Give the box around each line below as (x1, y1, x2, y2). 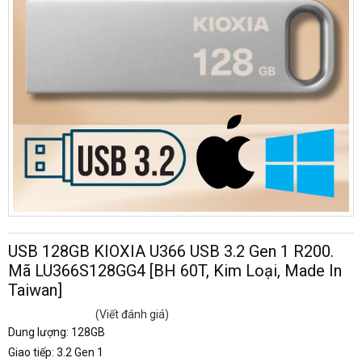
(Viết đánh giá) (95, 307, 169, 321)
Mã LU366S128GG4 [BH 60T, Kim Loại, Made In (8, 260, 342, 280)
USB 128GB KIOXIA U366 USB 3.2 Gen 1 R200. (8, 241, 334, 261)
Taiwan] (8, 280, 62, 300)
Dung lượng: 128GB (8, 325, 105, 339)
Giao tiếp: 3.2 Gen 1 (8, 345, 103, 359)
